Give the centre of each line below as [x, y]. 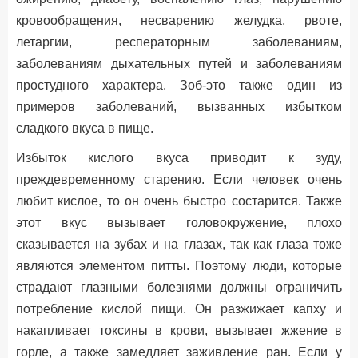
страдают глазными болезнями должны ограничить [179, 287]
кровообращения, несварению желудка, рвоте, [179, 20]
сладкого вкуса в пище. [85, 128]
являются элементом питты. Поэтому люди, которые [179, 266]
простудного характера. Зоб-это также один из [179, 85]
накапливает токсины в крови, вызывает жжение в [179, 330]
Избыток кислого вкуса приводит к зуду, [179, 158]
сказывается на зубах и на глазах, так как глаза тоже [179, 244]
